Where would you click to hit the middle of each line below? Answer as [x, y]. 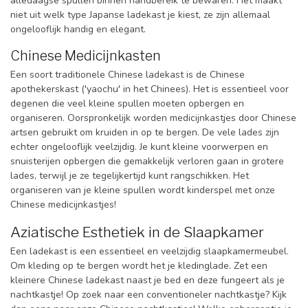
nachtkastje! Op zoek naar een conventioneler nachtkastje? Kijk [148, 294]
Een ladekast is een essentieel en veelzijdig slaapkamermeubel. [150, 251]
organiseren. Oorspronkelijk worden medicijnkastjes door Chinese [153, 118]
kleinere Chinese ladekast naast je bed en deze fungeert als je [147, 280]
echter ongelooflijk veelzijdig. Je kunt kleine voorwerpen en [139, 146]
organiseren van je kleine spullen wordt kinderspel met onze [143, 190]
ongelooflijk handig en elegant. [78, 29]
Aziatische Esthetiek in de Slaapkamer [137, 232]
